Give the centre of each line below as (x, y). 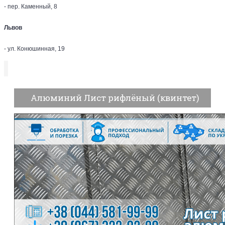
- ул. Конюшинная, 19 (34, 49)
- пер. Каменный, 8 (31, 7)
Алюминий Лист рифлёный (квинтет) (115, 98)
